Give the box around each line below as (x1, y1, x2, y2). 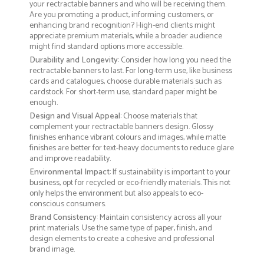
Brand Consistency (29, 210, 97, 225)
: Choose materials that (120, 109, 197, 123)
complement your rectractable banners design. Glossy (29, 120, 213, 134)
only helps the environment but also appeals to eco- (29, 186, 203, 200)
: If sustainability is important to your (110, 165, 230, 179)
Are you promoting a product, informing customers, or (29, 8, 214, 22)
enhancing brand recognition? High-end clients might (29, 18, 215, 32)
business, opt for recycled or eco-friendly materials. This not (29, 176, 230, 190)
